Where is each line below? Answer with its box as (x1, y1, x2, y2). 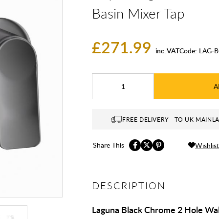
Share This (93, 140, 124, 150)
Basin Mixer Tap (92, 4, 184, 22)
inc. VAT (155, 46, 179, 55)
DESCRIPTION (92, 179, 166, 192)
